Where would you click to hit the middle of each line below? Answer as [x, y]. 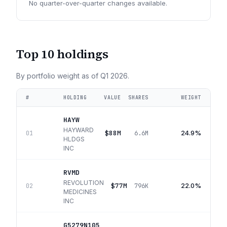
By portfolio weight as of [58, 76]
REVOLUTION [84, 183]
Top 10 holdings [62, 54]
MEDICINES [80, 192]
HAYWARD [79, 130]
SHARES [138, 98]
